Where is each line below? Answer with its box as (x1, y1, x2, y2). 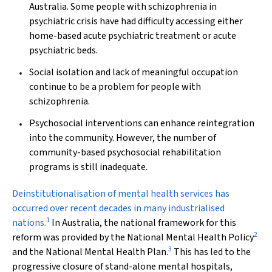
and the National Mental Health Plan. (12, 245, 168, 259)
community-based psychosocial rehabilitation (29, 146, 221, 159)
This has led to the (172, 245, 251, 259)
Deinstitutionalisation (12, 187, 107, 200)
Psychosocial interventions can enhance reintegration (29, 117, 254, 130)
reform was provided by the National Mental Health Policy (12, 231, 254, 244)
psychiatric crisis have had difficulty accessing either (29, 15, 243, 28)
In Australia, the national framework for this (50, 216, 236, 229)
